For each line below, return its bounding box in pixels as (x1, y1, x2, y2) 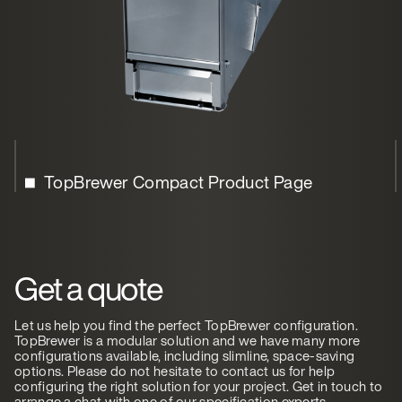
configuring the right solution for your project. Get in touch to (14, 376, 383, 397)
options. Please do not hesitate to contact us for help (14, 361, 336, 381)
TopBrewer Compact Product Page (44, 170, 313, 196)
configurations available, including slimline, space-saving (14, 345, 355, 366)
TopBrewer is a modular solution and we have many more (14, 330, 360, 351)
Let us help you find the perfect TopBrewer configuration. (14, 315, 359, 336)
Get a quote (14, 265, 163, 313)
